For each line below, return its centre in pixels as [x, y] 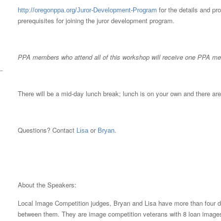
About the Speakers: [47, 185]
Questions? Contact [47, 130]
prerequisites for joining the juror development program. [96, 20]
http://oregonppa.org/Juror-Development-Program [87, 10]
